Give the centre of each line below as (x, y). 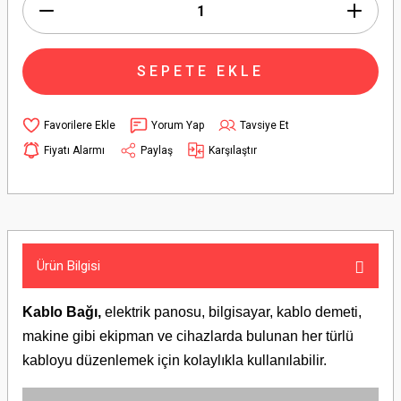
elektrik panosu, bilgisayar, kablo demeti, (231, 312)
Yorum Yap (178, 125)
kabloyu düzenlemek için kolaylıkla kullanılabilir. (175, 360)
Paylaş (157, 150)
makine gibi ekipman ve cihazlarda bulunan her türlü (188, 336)
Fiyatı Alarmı (74, 150)
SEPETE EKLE (200, 71)
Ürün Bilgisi (68, 266)
